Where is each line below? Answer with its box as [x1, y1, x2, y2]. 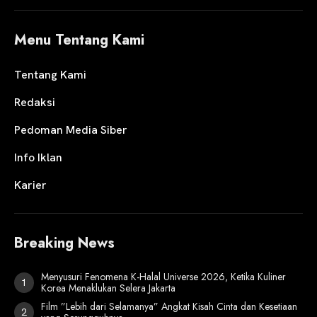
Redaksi [14, 95, 55, 110]
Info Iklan [14, 150, 62, 166]
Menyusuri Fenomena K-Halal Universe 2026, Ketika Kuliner [41, 270, 286, 284]
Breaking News [14, 233, 115, 254]
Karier [14, 178, 47, 193]
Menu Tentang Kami [14, 30, 144, 51]
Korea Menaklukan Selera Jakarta [41, 281, 175, 296]
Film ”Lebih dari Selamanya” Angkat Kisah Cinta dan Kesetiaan [41, 299, 297, 314]
